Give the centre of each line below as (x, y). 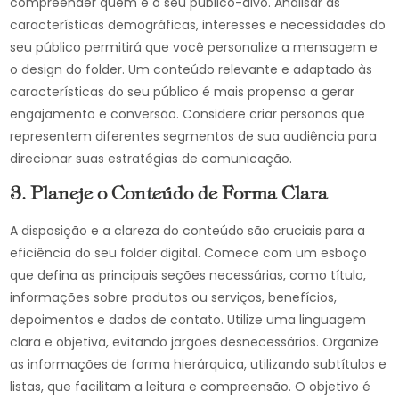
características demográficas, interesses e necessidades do (198, 25)
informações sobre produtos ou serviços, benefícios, (174, 297)
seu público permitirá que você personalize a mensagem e (194, 47)
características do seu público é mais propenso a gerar (183, 92)
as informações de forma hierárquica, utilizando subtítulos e (199, 364)
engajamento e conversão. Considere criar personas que (188, 114)
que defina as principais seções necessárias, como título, (188, 275)
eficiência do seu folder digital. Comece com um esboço (189, 253)
